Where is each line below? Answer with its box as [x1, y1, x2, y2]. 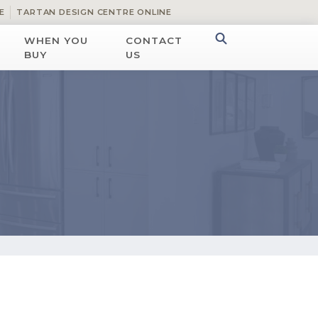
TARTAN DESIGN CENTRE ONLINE [16, 7, 172, 17]
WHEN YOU [24, 34, 89, 46]
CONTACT [125, 34, 182, 46]
